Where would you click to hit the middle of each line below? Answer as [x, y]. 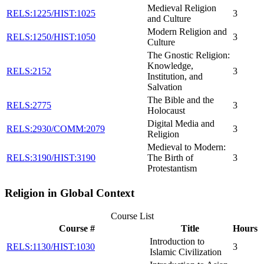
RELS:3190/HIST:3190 [51, 158]
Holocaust [166, 111]
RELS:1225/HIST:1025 [51, 14]
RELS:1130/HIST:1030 [51, 246]
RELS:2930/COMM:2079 [56, 129]
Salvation [165, 87]
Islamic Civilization [186, 252]
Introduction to [177, 241]
